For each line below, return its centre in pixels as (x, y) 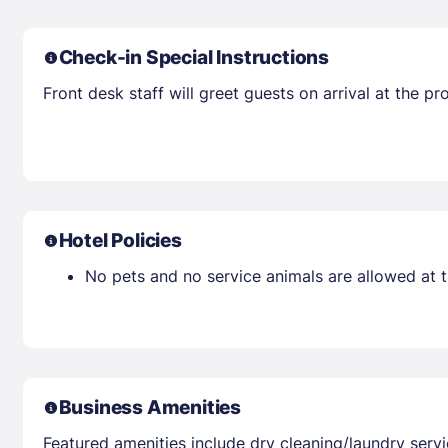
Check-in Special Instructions (193, 57)
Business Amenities (150, 407)
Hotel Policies (120, 240)
